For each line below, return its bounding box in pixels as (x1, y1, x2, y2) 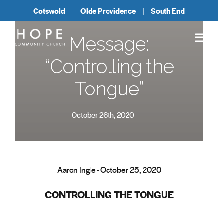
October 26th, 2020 (72, 109, 134, 121)
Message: (69, 32, 149, 55)
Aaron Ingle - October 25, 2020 (57, 164, 161, 175)
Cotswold (33, 5, 65, 16)
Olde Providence (80, 5, 136, 16)
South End (151, 5, 185, 16)
